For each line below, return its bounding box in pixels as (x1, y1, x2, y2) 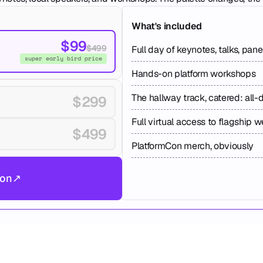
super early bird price (24, 53, 102, 63)
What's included (131, 20, 202, 32)
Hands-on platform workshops (131, 68, 256, 80)
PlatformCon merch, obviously (131, 140, 254, 152)
